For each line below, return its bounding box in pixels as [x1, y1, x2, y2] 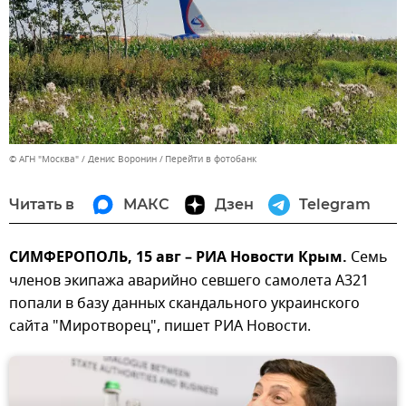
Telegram [299, 195, 371, 213]
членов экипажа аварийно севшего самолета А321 [9, 269, 369, 292]
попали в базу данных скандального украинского [9, 292, 360, 314]
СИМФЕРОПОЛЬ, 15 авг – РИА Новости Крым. [9, 246, 351, 270]
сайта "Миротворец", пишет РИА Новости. [9, 314, 314, 337]
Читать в [9, 195, 74, 213]
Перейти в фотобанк [165, 151, 256, 166]
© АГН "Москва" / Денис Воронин [9, 151, 157, 166]
